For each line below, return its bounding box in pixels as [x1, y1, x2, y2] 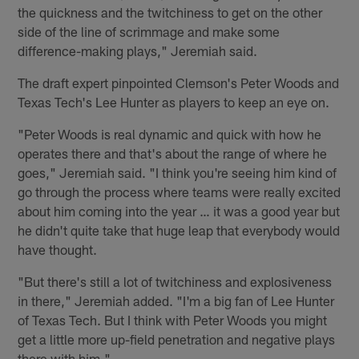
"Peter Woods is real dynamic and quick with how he [18, 125, 322, 142]
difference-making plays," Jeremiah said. [18, 42, 258, 58]
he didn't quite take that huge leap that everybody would [18, 221, 341, 238]
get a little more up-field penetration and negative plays [18, 330, 336, 347]
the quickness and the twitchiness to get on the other [18, 3, 323, 20]
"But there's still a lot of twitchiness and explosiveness [18, 272, 333, 289]
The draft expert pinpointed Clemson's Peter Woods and [18, 74, 340, 91]
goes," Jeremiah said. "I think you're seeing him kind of [18, 163, 337, 180]
